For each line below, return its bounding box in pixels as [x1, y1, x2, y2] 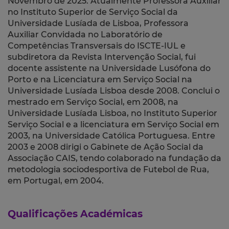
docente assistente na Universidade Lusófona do [8, 63, 211, 74]
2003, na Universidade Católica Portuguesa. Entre [8, 131, 215, 141]
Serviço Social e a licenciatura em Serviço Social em [8, 120, 219, 130]
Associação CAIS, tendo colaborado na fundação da [8, 153, 221, 164]
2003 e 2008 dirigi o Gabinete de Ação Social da [8, 142, 203, 152]
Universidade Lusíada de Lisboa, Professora [8, 18, 189, 29]
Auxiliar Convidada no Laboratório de [8, 30, 163, 40]
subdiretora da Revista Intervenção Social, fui [8, 52, 196, 62]
